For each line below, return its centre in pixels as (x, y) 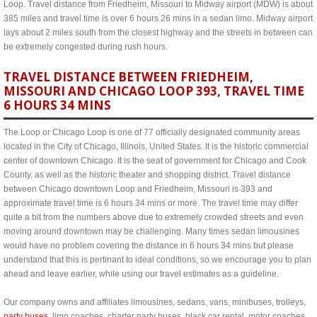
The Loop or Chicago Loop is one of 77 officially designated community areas (152, 132)
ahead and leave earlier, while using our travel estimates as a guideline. (141, 274)
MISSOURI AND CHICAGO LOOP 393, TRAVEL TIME (154, 91)
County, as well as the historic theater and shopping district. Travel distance (147, 175)
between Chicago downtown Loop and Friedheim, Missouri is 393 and (138, 189)
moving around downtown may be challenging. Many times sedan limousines (151, 231)
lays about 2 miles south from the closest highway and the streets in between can (158, 33)
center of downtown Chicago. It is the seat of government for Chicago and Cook (155, 161)
